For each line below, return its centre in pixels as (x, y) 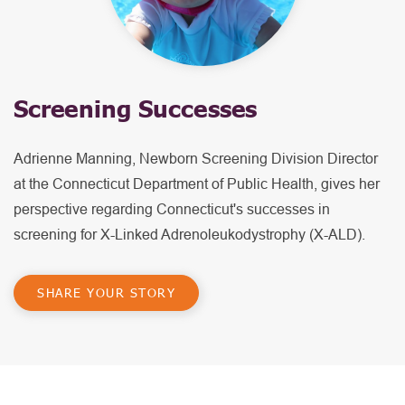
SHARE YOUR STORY (106, 292)
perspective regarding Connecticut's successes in (172, 209)
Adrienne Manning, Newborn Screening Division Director (196, 158)
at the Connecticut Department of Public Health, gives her (197, 184)
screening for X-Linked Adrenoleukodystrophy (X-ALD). (189, 234)
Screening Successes (135, 108)
